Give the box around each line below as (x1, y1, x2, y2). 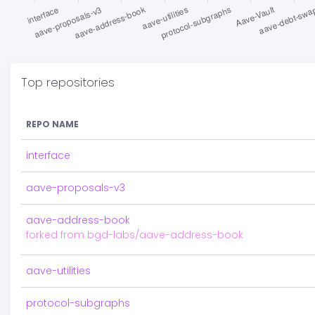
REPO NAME (26, 118, 79, 130)
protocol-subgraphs (26, 296, 130, 310)
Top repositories (21, 74, 115, 91)
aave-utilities (26, 264, 91, 278)
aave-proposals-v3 (26, 181, 125, 195)
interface (26, 148, 70, 162)
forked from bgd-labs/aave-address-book (26, 228, 243, 242)
